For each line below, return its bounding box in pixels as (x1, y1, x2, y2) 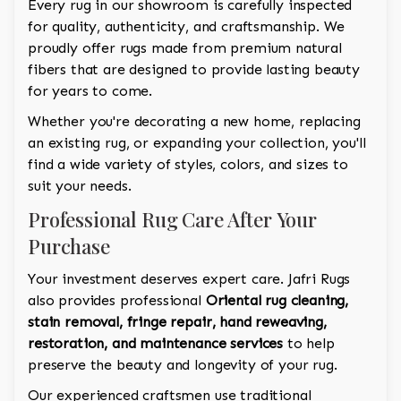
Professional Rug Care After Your (28, 206, 317, 234)
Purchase (28, 233, 110, 260)
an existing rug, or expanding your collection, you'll (28, 134, 366, 152)
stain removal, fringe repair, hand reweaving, (28, 313, 327, 331)
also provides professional (28, 292, 206, 310)
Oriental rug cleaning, (205, 292, 349, 310)
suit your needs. (28, 177, 132, 195)
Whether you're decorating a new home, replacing (28, 113, 361, 131)
